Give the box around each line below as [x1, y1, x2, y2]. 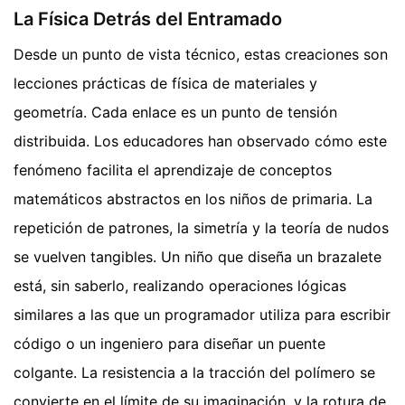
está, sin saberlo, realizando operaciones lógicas [14, 276, 346, 295]
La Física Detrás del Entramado [14, 7, 282, 30]
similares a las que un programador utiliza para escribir [14, 305, 391, 324]
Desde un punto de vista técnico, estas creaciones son [14, 44, 388, 63]
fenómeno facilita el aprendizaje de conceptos [14, 160, 332, 179]
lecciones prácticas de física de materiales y [14, 73, 317, 92]
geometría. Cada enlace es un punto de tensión [14, 102, 337, 121]
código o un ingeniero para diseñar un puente [14, 334, 325, 353]
